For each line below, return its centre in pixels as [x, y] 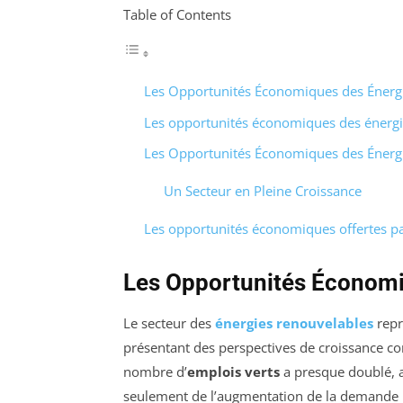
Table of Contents [177, 15]
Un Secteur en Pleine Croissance [263, 191]
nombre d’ [155, 372]
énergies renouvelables [294, 323]
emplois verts [233, 372]
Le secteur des [169, 323]
